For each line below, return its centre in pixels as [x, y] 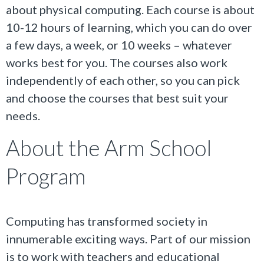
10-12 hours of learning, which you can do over [129, 27]
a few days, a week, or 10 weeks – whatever [119, 44]
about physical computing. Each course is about [130, 9]
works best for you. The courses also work [117, 62]
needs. [23, 115]
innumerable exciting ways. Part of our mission [128, 238]
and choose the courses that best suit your [117, 98]
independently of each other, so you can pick [123, 80]
